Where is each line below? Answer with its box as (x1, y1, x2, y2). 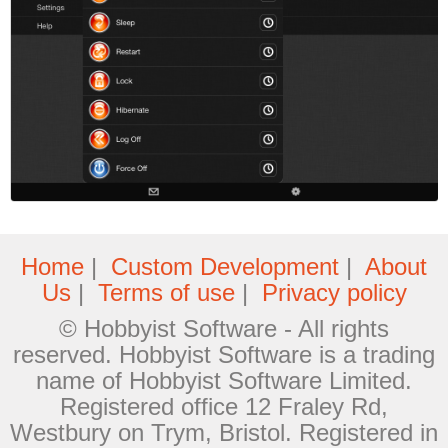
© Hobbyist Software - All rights (59, 315, 389, 342)
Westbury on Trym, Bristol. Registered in (10, 419, 438, 446)
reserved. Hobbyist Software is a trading (13, 341, 435, 368)
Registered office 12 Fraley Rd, (60, 393, 388, 420)
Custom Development (111, 253, 339, 280)
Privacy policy (261, 279, 407, 306)
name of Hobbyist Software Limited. (36, 367, 412, 394)
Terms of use (97, 279, 235, 306)
